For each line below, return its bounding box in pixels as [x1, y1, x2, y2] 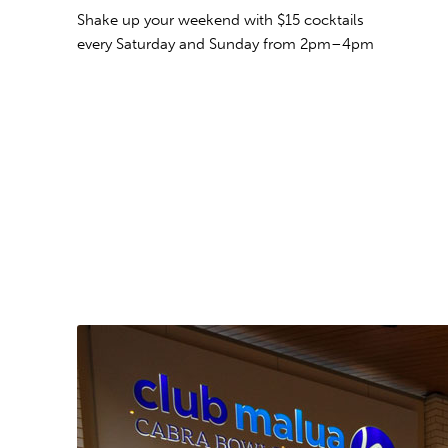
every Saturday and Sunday [77, 35, 263, 54]
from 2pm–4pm [263, 35, 374, 54]
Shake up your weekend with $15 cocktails [77, 11, 364, 30]
